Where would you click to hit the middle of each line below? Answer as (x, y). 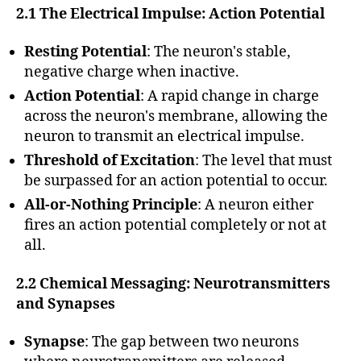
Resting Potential (85, 52)
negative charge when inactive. (132, 73)
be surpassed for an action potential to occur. (176, 181)
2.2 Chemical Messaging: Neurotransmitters (173, 284)
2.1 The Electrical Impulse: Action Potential (170, 14)
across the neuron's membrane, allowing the (176, 117)
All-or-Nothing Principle (111, 205)
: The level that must (263, 161)
